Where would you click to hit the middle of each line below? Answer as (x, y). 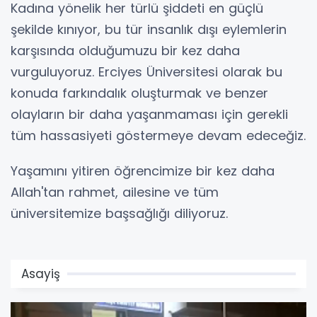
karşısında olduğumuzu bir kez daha (125, 50)
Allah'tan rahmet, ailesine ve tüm (115, 192)
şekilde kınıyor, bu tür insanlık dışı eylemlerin (149, 29)
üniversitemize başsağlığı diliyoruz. (119, 213)
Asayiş (41, 273)
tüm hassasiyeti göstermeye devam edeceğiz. (158, 135)
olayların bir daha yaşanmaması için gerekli (149, 114)
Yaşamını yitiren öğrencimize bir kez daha (143, 171)
